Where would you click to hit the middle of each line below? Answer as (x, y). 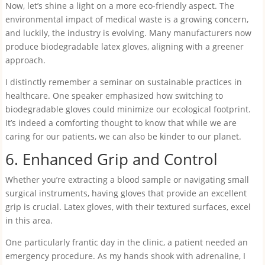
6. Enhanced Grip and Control (111, 159)
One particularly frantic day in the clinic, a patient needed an (126, 242)
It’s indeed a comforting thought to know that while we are (121, 123)
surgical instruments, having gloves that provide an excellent (126, 193)
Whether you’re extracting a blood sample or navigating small (127, 180)
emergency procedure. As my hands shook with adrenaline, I (125, 256)
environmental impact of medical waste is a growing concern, (127, 19)
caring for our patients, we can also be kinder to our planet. (123, 136)
